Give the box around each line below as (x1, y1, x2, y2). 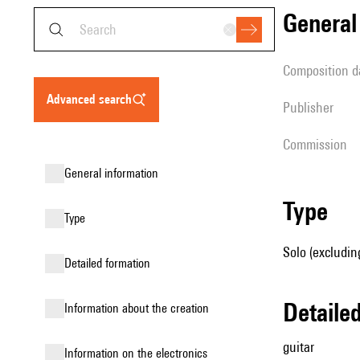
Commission (290, 136, 347, 153)
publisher (290, 99, 333, 116)
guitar (283, 338, 314, 355)
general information (72, 166, 158, 181)
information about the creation (67, 301, 209, 316)
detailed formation (72, 256, 150, 271)
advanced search (54, 92, 132, 107)
